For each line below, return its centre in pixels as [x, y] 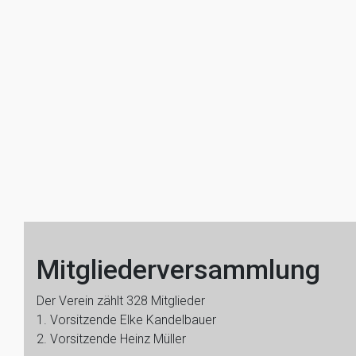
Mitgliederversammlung [178, 269]
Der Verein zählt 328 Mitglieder [121, 301]
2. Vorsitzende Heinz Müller [111, 339]
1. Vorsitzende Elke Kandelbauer [126, 320]
